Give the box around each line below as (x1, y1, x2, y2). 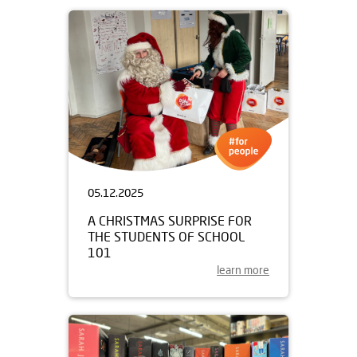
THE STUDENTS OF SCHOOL (88, 229, 245, 244)
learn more (217, 263, 269, 277)
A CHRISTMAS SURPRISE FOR (88, 213, 252, 228)
